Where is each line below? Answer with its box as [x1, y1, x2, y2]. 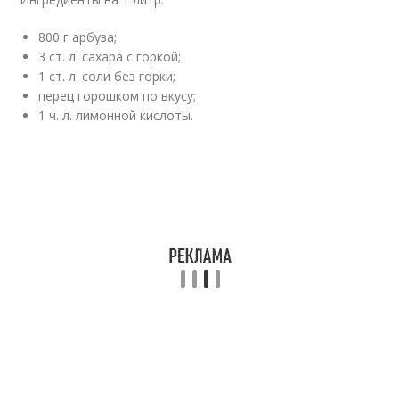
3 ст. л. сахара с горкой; [38, 47, 182, 65]
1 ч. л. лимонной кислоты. [38, 106, 194, 124]
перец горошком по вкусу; [38, 86, 197, 104]
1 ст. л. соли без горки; [38, 67, 176, 85]
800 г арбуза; [38, 28, 118, 45]
